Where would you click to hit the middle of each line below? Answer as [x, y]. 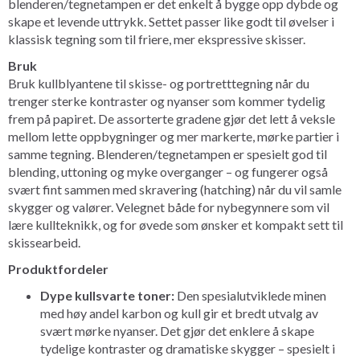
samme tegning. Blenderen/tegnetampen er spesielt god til [168, 153]
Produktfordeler [58, 268]
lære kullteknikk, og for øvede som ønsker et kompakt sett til [176, 224]
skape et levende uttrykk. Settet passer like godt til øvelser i [171, 21]
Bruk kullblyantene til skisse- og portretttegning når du [159, 83]
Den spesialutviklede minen [250, 295]
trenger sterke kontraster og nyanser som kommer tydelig [167, 100]
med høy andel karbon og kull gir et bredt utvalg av [179, 313]
